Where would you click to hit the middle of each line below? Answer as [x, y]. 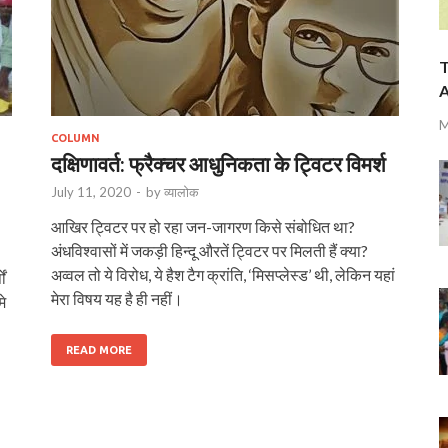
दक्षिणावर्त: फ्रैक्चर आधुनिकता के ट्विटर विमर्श [218, 163]
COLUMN [75, 137]
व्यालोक [181, 191]
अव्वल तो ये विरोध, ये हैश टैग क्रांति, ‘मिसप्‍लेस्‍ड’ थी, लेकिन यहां [223, 274]
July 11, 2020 [91, 191]
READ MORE [99, 349]
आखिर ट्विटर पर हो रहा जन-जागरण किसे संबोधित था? [203, 226]
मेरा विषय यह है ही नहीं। [117, 298]
